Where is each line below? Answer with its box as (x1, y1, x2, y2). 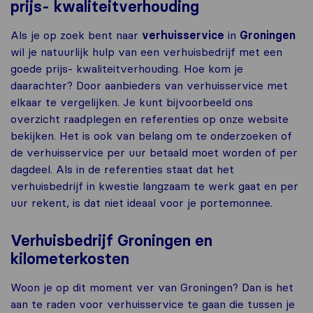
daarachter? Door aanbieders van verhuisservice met (10, 78, 288, 92)
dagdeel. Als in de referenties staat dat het (10, 161, 234, 176)
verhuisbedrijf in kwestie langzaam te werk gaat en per (10, 178, 298, 193)
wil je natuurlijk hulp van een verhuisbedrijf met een (10, 44, 282, 59)
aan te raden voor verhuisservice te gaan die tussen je (10, 296, 295, 311)
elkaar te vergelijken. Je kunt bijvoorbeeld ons (10, 94, 253, 109)
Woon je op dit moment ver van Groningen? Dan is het (10, 279, 293, 294)
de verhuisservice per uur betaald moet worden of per (10, 145, 298, 159)
